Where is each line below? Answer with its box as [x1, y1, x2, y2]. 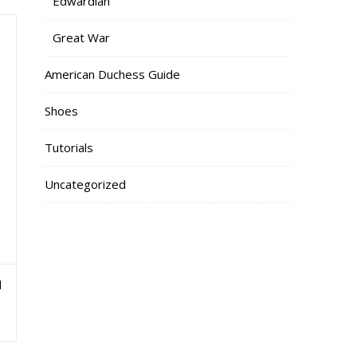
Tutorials [45, 139, 93, 155]
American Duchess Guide [45, 65, 180, 82]
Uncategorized [45, 175, 126, 192]
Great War [53, 29, 110, 45]
